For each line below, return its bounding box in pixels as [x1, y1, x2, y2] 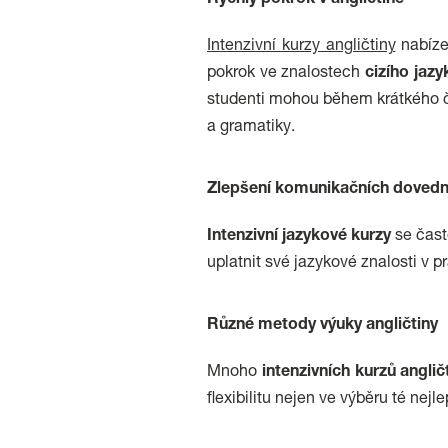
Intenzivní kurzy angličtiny [207, 39, 396, 55]
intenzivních [261, 365, 350, 381]
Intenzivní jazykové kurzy [207, 229, 392, 245]
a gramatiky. [207, 120, 295, 136]
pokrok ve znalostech [207, 66, 366, 82]
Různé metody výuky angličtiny [207, 318, 438, 334]
